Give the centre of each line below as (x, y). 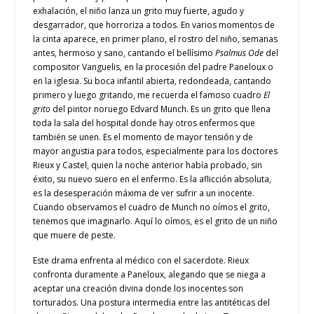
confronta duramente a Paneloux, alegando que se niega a (150, 275)
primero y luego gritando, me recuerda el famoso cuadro (149, 95)
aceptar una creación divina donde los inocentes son (138, 289)
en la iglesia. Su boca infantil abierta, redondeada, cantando (152, 81)
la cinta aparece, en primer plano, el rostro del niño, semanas (156, 39)
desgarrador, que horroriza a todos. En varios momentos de (154, 25)
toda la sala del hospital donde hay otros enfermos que (144, 123)
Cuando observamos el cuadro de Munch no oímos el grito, (152, 207)
